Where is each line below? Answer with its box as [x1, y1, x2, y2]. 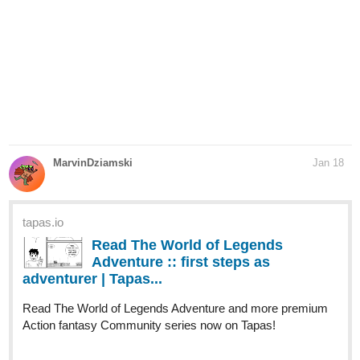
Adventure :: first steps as [92, 254, 270, 271]
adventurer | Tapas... [22, 271, 162, 288]
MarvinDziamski [53, 157, 133, 170]
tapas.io [22, 215, 63, 230]
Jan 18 [313, 157, 344, 170]
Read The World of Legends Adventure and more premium [22, 301, 328, 316]
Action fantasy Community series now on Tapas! [22, 318, 276, 333]
